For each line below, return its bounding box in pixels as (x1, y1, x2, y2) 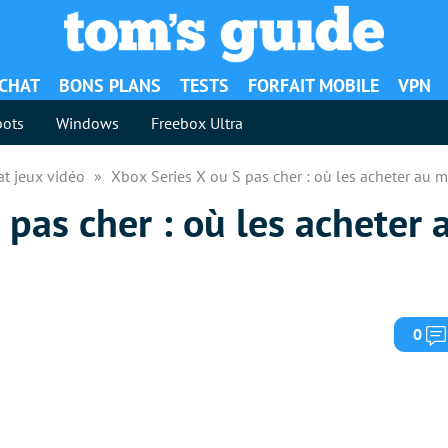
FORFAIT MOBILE (248, 74, 379, 97)
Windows (56, 112, 119, 133)
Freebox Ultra (151, 112, 243, 133)
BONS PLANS (59, 74, 161, 97)
